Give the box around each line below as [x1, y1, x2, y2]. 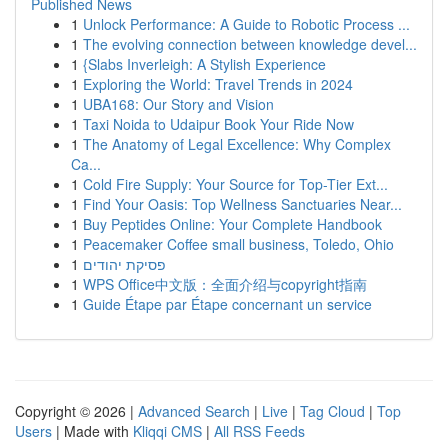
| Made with [52, 421, 133, 441]
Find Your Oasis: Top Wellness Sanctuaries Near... [83, 194, 402, 214]
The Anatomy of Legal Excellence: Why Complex [83, 134, 391, 154]
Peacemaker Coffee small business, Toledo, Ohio [83, 234, 394, 254]
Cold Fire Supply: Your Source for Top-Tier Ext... [83, 174, 388, 194]
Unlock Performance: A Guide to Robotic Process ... [83, 14, 410, 34]
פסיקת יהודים [83, 254, 166, 274]
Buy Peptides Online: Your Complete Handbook [83, 214, 382, 234]
